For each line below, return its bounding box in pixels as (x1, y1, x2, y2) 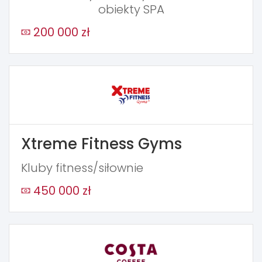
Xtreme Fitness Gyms (21, 133, 182, 155)
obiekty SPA (98, 1, 164, 18)
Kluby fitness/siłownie (21, 160, 143, 177)
